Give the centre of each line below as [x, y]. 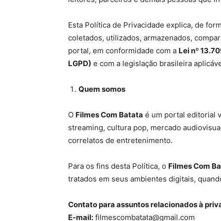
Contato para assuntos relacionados [133, 204]
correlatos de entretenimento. [120, 140]
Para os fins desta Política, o [118, 166]
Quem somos [102, 89]
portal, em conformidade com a [123, 51]
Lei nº [189, 51]
